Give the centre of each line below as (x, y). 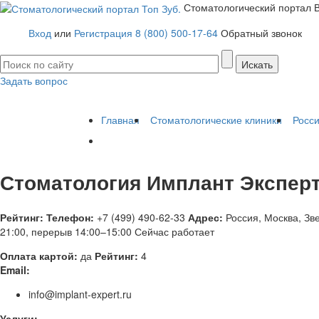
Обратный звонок (261, 33)
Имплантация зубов (47, 98)
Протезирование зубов (218, 98)
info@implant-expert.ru (80, 294)
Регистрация (103, 33)
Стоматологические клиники (216, 120)
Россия (242, 217)
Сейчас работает (174, 231)
